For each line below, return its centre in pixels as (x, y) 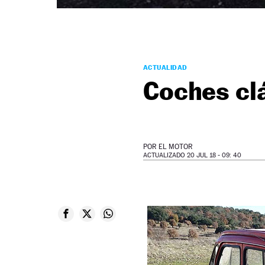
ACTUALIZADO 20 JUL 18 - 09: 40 (192, 155)
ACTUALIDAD (165, 67)
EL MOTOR (176, 146)
